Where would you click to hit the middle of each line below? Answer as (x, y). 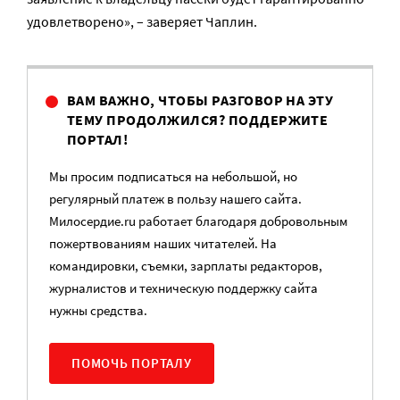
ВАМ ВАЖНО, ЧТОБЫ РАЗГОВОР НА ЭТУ (200, 100)
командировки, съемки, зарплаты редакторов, (186, 265)
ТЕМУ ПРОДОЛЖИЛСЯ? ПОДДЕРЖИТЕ (198, 119)
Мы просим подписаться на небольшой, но (173, 176)
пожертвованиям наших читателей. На (163, 243)
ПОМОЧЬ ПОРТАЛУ (132, 362)
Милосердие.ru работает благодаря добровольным (199, 221)
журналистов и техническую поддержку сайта (183, 287)
